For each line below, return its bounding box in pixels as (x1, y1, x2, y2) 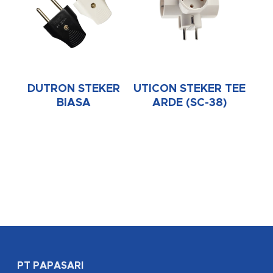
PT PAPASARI (17, 261, 83, 271)
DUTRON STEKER (27, 83, 121, 94)
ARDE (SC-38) (152, 97, 227, 108)
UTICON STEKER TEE (133, 83, 246, 94)
